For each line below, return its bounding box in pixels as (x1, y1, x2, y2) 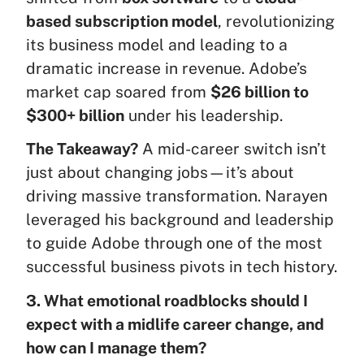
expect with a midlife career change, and (26, 314, 324, 333)
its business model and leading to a (26, 36, 288, 54)
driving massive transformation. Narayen (26, 187, 327, 206)
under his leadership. (124, 106, 283, 125)
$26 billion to (210, 83, 309, 102)
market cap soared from (26, 83, 210, 102)
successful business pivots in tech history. (26, 258, 337, 276)
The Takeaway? (26, 140, 138, 158)
